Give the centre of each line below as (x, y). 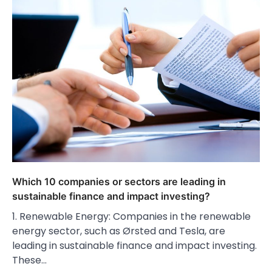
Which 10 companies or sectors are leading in (119, 182)
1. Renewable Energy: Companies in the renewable (131, 217)
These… (29, 260)
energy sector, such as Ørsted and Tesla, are (119, 231)
